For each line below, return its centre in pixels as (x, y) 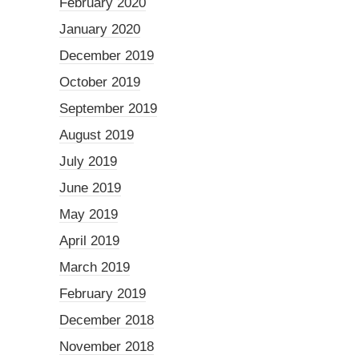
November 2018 (107, 347)
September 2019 (108, 109)
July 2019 (88, 162)
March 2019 (95, 268)
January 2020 (100, 30)
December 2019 (107, 56)
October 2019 (100, 83)
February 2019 (103, 294)
